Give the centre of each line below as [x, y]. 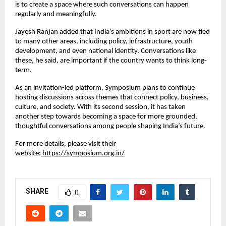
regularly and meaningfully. [56, 14]
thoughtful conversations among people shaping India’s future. [110, 126]
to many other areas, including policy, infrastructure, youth [104, 41]
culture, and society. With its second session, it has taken [100, 107]
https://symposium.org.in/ [83, 153]
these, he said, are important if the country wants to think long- [111, 61]
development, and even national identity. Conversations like [105, 51]
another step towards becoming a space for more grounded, [106, 117]
